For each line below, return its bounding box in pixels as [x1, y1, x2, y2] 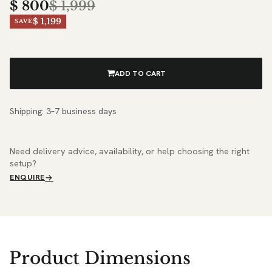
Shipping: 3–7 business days [10, 105, 117, 117]
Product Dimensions [9, 247, 191, 269]
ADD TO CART [114, 68, 166, 78]
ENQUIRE [10, 172, 46, 182]
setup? [10, 157, 36, 169]
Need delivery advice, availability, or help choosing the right [10, 145, 250, 157]
